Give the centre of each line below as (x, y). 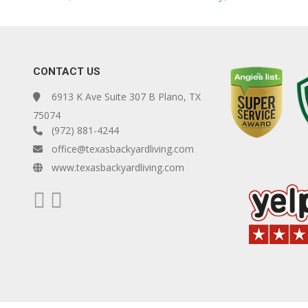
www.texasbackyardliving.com (116, 167)
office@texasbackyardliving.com (121, 148)
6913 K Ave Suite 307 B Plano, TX (124, 96)
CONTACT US (66, 71)
